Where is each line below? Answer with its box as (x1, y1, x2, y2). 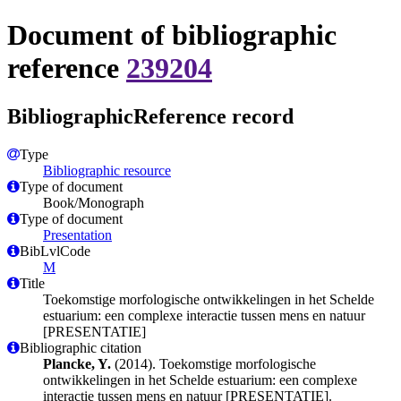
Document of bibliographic (7, 19, 337, 52)
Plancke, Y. (43, 355, 111, 371)
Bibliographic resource (43, 162, 171, 178)
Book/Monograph (43, 194, 144, 210)
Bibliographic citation (20, 339, 141, 355)
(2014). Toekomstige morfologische (111, 355, 316, 371)
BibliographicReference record (7, 104, 294, 128)
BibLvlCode (20, 243, 90, 259)
